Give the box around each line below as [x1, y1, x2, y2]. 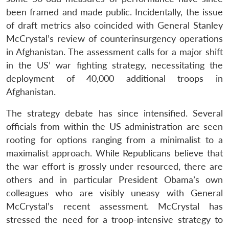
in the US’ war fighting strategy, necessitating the [6, 59, 223, 71]
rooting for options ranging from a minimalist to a [6, 134, 223, 145]
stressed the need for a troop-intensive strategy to [6, 214, 223, 225]
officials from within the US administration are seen [6, 121, 223, 132]
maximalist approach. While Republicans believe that [6, 147, 223, 158]
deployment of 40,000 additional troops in [6, 73, 223, 84]
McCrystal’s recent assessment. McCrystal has [6, 200, 223, 212]
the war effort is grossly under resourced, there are [6, 161, 223, 172]
